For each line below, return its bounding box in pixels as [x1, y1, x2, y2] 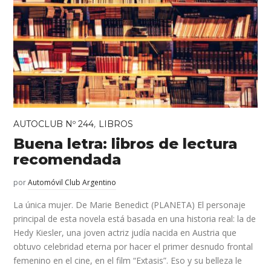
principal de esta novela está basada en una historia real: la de [13, 213, 256, 225]
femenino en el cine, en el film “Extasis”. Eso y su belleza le [13, 255, 243, 267]
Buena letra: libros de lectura [13, 135, 238, 153]
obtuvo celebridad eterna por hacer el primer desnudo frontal [13, 241, 253, 253]
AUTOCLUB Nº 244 [13, 119, 94, 130]
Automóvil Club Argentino [28, 177, 117, 188]
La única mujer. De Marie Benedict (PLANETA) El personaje [13, 199, 246, 211]
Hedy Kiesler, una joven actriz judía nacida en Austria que [13, 227, 237, 239]
